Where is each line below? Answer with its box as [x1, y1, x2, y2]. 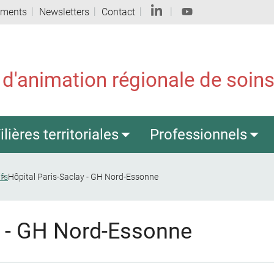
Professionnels [150, 126, 248, 143]
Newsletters [39, 6, 89, 18]
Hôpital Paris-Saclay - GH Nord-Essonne [8, 172, 158, 182]
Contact [102, 6, 135, 18]
